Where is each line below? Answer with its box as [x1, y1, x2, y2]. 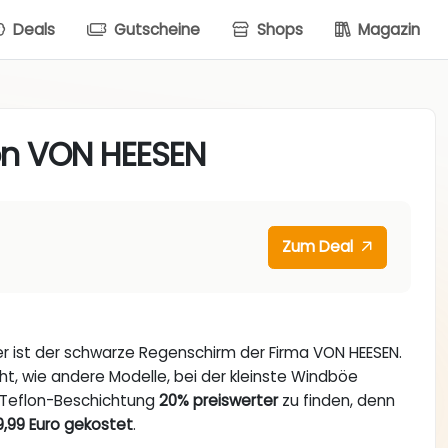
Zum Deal [282, 236, 358, 258]
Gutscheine [110, 18, 200, 40]
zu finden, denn [278, 390, 396, 412]
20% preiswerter [159, 390, 279, 412]
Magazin [354, 18, 420, 40]
